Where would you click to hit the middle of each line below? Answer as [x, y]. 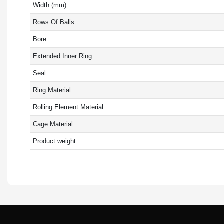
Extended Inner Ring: [63, 56]
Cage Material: [54, 124]
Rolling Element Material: [69, 107]
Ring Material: [53, 90]
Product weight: [55, 141]
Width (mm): [50, 5]
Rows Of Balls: [54, 22]
